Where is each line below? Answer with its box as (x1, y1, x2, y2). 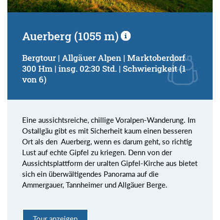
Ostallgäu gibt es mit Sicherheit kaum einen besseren (22, 126, 192, 136)
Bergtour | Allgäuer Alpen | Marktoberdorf (22, 53, 185, 63)
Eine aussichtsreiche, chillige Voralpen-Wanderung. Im (22, 115, 197, 125)
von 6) (22, 74, 47, 85)
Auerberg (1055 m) (22, 28, 119, 44)
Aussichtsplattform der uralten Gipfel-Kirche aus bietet (22, 159, 197, 168)
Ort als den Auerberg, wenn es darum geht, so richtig (22, 137, 192, 146)
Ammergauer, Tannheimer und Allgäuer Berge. (22, 180, 167, 190)
